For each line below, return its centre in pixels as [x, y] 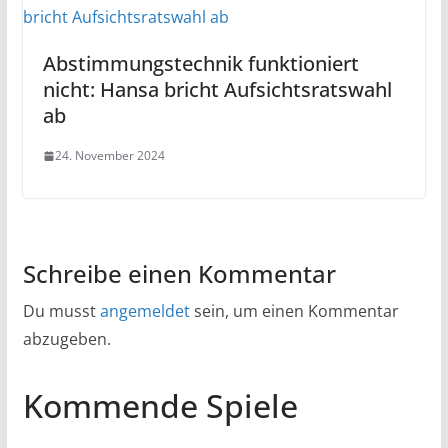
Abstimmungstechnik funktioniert [200, 63]
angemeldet [144, 311]
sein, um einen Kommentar [294, 311]
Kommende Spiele [160, 405]
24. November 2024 [109, 155]
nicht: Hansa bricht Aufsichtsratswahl [217, 89]
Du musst [61, 311]
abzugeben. [66, 339]
